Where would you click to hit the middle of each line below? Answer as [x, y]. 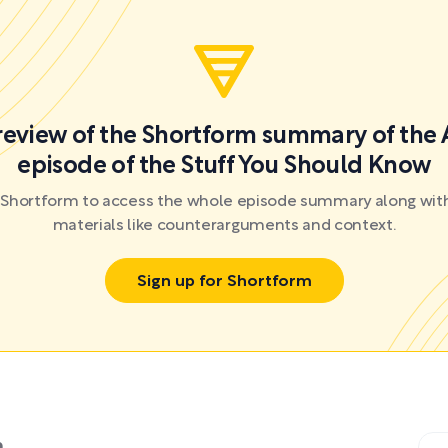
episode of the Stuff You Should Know [224, 167]
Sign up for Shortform [224, 281]
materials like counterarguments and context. [224, 226]
